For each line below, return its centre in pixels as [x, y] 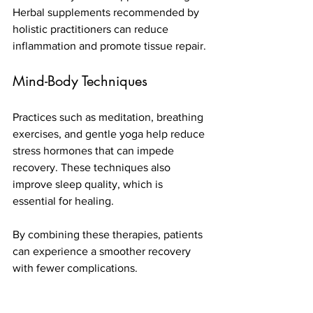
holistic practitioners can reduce [92, 29]
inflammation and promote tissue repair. [109, 45]
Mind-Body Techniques [80, 81]
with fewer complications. [75, 268]
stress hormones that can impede [95, 150]
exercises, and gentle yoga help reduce [110, 133]
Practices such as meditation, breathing [109, 117]
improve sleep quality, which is [89, 184]
